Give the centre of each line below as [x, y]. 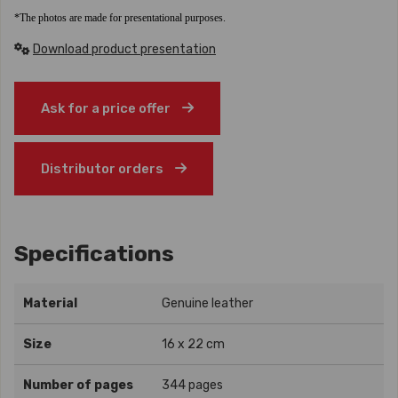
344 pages [192, 385]
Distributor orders [103, 169]
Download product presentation [124, 49]
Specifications [94, 254]
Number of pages [78, 385]
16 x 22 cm [193, 344]
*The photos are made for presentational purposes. [121, 18]
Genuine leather [207, 303]
